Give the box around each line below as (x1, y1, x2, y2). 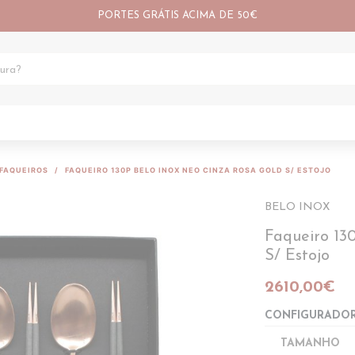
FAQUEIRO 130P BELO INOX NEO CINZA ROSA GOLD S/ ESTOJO (65, 166, 331, 174)
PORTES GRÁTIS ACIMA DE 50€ (97, 10, 258, 21)
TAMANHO (281, 338, 340, 349)
